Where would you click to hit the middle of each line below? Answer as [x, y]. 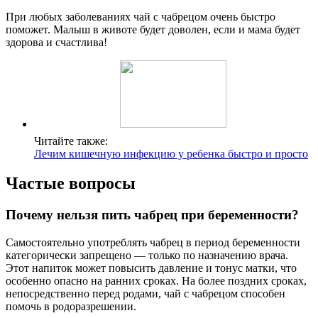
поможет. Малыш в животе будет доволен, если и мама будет [153, 29]
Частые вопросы [71, 183]
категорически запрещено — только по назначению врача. [147, 256]
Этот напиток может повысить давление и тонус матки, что [151, 268]
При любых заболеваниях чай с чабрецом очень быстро [141, 16]
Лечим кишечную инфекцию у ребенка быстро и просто [171, 153]
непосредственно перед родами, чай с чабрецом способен [146, 294]
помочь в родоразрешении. [71, 307]
